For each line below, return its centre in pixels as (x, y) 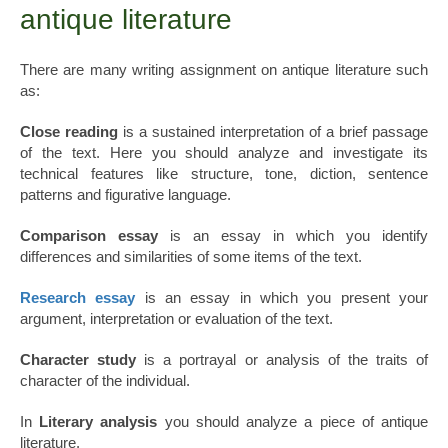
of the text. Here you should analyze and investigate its (224, 153)
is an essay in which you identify (293, 236)
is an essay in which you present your (282, 298)
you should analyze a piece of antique (293, 422)
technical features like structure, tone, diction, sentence (224, 174)
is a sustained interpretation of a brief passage (273, 132)
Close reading (69, 132)
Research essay (78, 298)
